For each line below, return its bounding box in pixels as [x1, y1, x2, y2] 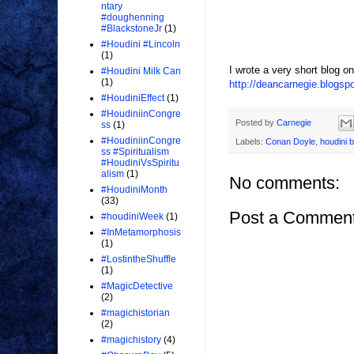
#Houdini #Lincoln [101, 39, 180, 51]
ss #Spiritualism [101, 146, 169, 158]
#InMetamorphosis [101, 227, 181, 239]
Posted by [235, 118, 277, 128]
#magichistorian [101, 307, 170, 319]
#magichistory [101, 334, 161, 346]
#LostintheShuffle [101, 254, 176, 265]
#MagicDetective [101, 281, 173, 292]
